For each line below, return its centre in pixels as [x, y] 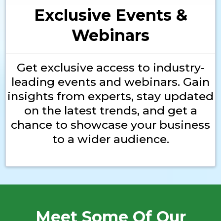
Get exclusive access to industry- [110, 68]
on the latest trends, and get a [110, 110]
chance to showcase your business [110, 125]
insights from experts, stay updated [110, 96]
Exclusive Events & [110, 15]
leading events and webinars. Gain [110, 82]
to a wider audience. [110, 139]
